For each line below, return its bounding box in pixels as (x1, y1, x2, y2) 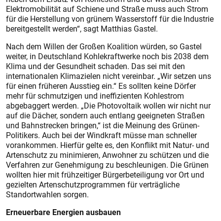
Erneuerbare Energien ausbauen (6, 207, 121, 218)
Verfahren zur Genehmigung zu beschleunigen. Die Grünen (6, 159, 209, 170)
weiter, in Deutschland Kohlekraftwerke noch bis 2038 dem (6, 51, 209, 62)
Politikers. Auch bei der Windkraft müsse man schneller (6, 130, 197, 141)
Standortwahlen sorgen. (6, 189, 89, 200)
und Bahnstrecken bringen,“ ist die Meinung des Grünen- (6, 120, 199, 131)
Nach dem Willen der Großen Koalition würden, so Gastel (6, 41, 202, 52)
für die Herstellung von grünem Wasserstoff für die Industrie (6, 13, 214, 24)
